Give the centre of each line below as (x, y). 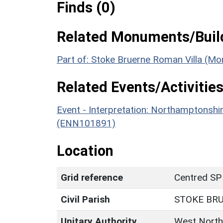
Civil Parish (85, 199)
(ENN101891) (86, 123)
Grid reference (92, 177)
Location (85, 151)
